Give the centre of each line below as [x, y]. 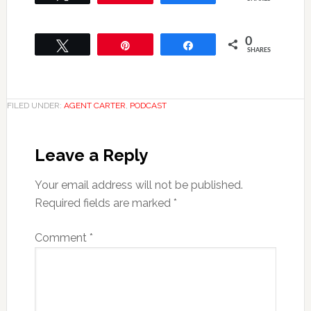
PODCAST [148, 106]
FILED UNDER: [35, 106]
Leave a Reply [91, 155]
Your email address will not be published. [138, 185]
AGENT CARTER [94, 106]
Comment [62, 238]
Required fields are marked [104, 203]
